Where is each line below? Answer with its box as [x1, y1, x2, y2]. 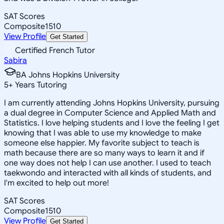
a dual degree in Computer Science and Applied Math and [4, 107, 216, 118]
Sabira [4, 55, 27, 65]
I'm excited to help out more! [4, 177, 109, 188]
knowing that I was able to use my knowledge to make [4, 127, 201, 138]
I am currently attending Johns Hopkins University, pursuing [4, 97, 219, 108]
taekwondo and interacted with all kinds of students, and [4, 167, 211, 178]
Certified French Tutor [15, 45, 95, 55]
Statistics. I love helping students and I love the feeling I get [4, 117, 219, 128]
